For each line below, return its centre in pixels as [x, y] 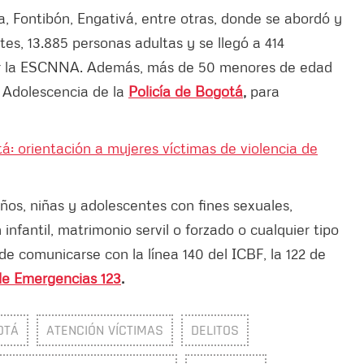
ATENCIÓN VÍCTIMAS [105, 330]
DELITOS [215, 330]
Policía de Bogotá [186, 91]
